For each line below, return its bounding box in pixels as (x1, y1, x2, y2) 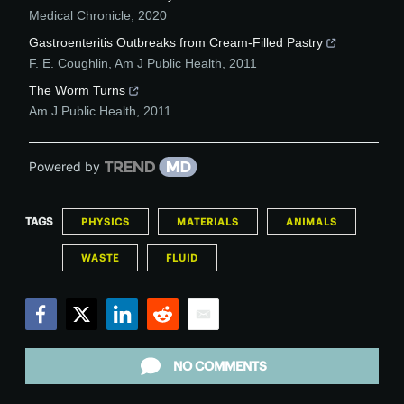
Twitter (65, 329, 112, 347)
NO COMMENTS (173, 358, 267, 374)
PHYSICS (81, 216, 130, 228)
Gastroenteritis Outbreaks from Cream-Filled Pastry (29, 35, 323, 50)
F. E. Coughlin (29, 56, 108, 70)
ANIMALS (286, 216, 337, 228)
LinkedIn (106, 329, 165, 347)
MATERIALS (177, 216, 239, 228)
